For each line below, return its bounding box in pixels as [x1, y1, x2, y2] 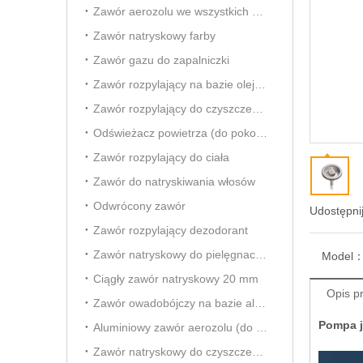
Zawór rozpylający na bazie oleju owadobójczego [254, 78, 266, 91]
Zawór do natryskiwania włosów [93, 175, 255, 188]
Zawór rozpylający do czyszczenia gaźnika [252, 102, 263, 115]
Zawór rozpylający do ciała [93, 151, 229, 164]
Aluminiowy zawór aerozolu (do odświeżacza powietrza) [256, 321, 267, 334]
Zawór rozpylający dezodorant [93, 224, 248, 237]
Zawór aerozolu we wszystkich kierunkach [252, 5, 263, 18]
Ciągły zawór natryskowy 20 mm [93, 272, 258, 285]
